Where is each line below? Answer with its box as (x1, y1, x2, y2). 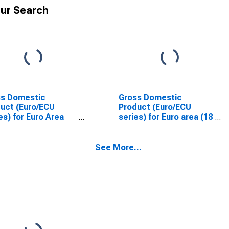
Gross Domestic (118, 93, 182, 102)
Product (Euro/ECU (118, 102, 191, 112)
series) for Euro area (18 (118, 112, 213, 122)
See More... (95, 143, 142, 152)
